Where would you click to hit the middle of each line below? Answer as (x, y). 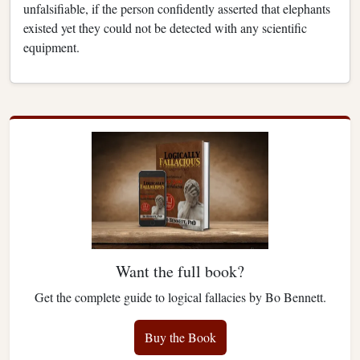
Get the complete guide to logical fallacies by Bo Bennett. (180, 297)
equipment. (53, 47)
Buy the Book (180, 337)
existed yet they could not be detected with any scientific (165, 27)
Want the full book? (180, 272)
